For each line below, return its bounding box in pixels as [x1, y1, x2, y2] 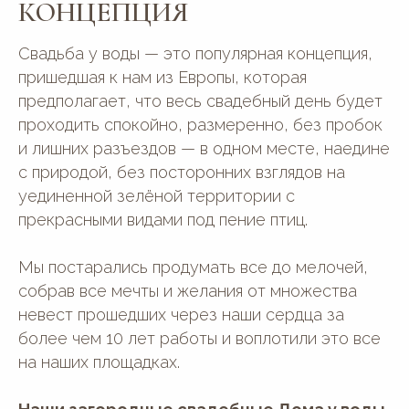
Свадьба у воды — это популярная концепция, [18, 44, 372, 64]
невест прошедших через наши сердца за [18, 305, 344, 325]
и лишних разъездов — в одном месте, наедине [18, 139, 390, 159]
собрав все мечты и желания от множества [18, 281, 357, 301]
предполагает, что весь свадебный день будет [18, 91, 383, 111]
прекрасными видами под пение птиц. [18, 210, 308, 230]
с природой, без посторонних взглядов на [18, 163, 345, 183]
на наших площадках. [18, 352, 180, 372]
